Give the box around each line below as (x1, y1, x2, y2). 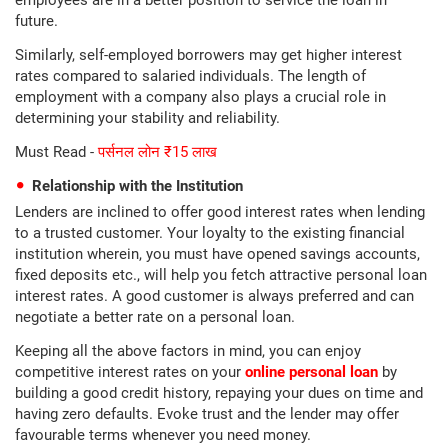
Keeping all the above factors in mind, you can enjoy (15, 342, 361, 360)
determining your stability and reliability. (15, 109, 280, 127)
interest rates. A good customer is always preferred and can (15, 287, 414, 305)
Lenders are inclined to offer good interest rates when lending (15, 203, 425, 221)
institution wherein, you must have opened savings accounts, (15, 245, 420, 263)
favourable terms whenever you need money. (15, 426, 311, 444)
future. (15, 12, 58, 30)
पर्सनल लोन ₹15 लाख (98, 143, 217, 161)
